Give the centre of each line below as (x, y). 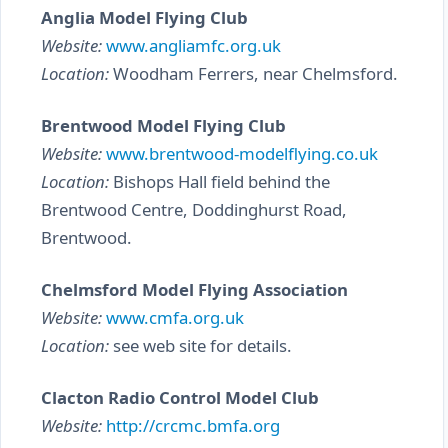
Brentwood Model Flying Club (163, 125)
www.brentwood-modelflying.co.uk (242, 153)
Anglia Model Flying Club (144, 17)
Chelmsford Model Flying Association (194, 289)
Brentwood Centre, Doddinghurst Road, (194, 209)
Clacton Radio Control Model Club (180, 397)
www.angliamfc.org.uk (193, 45)
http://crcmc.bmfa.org (193, 425)
